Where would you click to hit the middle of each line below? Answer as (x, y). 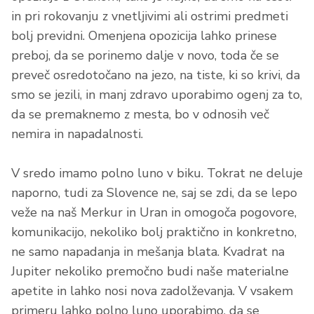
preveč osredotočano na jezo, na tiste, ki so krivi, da (156, 75)
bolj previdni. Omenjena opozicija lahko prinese (144, 36)
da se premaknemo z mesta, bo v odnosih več (140, 115)
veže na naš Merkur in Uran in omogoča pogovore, (154, 213)
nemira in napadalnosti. (77, 134)
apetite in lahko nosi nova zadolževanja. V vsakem (152, 291)
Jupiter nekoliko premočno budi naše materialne (150, 272)
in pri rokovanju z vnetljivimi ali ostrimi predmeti (150, 16)
